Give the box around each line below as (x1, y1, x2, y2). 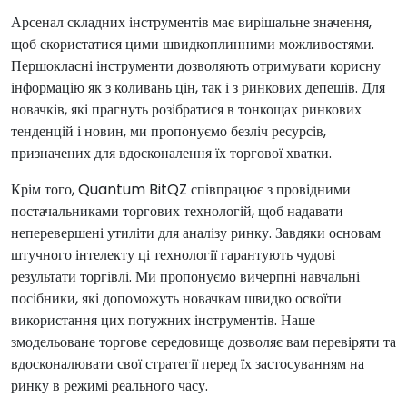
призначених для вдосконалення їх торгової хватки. (11, 143, 332, 164)
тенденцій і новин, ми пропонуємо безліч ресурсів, (11, 121, 326, 143)
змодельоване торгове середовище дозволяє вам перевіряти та (11, 332, 396, 353)
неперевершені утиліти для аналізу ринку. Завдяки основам (11, 223, 381, 244)
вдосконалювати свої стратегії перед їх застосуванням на (11, 353, 364, 375)
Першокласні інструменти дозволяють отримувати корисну (11, 55, 381, 77)
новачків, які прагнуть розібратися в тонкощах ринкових (11, 99, 362, 121)
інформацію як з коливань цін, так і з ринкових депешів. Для (11, 77, 385, 99)
